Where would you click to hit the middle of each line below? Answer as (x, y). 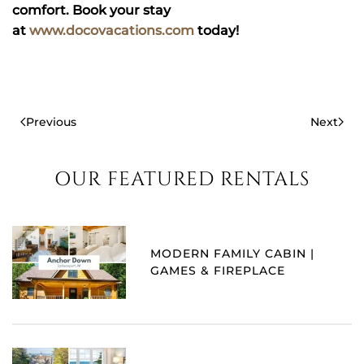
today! (218, 30)
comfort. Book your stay (91, 10)
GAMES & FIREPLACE (218, 270)
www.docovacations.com (113, 30)
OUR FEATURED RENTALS (182, 179)
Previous (51, 121)
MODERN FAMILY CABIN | (232, 253)
